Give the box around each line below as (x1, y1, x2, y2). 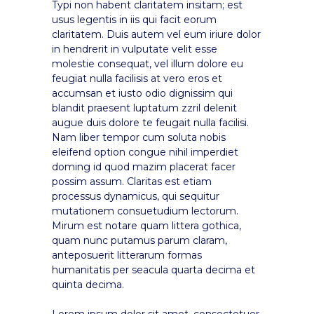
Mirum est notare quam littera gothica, (52, 219, 241, 232)
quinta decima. (52, 278, 124, 291)
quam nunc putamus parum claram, (52, 233, 227, 247)
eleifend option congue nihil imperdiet (52, 145, 238, 158)
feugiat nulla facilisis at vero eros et (52, 71, 222, 85)
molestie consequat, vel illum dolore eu (52, 57, 243, 70)
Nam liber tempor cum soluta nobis (52, 130, 226, 144)
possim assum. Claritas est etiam (52, 175, 212, 188)
